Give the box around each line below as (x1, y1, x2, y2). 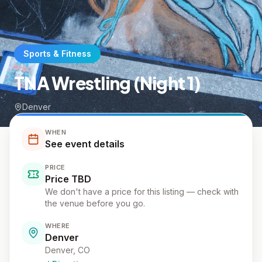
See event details (45, 138, 125, 150)
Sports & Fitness (23, 49, 91, 58)
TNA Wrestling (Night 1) (14, 72, 201, 94)
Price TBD (45, 173, 91, 185)
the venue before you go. (45, 198, 145, 208)
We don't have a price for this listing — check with (45, 187, 239, 196)
